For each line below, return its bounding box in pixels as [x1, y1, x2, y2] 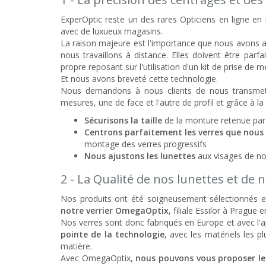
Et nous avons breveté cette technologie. [61, 73, 218, 85]
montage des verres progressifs [84, 138, 207, 150]
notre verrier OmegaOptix [61, 205, 169, 217]
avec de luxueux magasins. [61, 26, 163, 37]
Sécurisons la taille [84, 115, 162, 126]
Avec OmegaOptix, [61, 252, 136, 264]
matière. [61, 240, 92, 252]
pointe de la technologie [61, 229, 164, 240]
